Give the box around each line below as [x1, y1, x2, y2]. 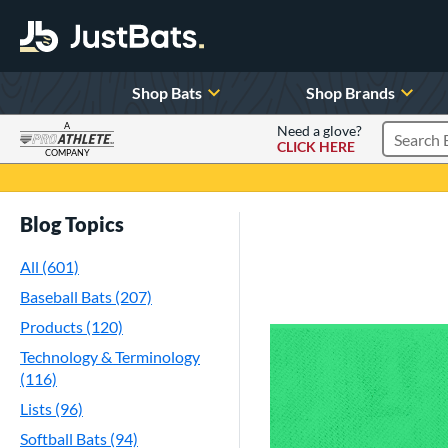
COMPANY [44, 147, 90, 159]
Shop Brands [306, 82, 396, 102]
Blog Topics [20, 212, 124, 236]
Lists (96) [20, 399, 83, 418]
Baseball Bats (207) [20, 287, 152, 306]
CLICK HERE [276, 138, 355, 155]
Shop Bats [132, 82, 203, 102]
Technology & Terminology [20, 347, 200, 366]
